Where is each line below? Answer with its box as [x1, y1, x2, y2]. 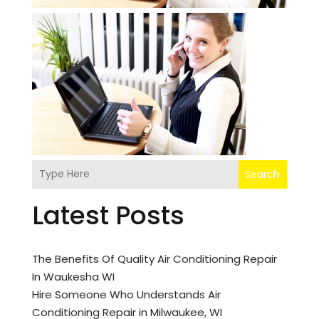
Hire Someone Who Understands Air [31, 286, 221, 302]
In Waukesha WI [31, 268, 115, 284]
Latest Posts [31, 197, 184, 234]
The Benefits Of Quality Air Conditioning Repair [31, 251, 277, 266]
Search [245, 167, 281, 182]
